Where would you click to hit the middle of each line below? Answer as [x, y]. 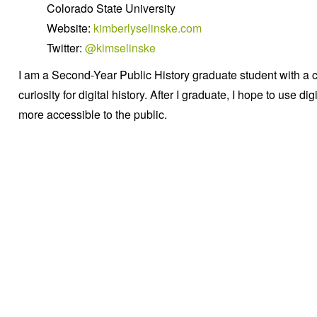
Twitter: [66, 48]
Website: [70, 28]
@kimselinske [120, 48]
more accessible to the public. [93, 114]
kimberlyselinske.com [148, 28]
